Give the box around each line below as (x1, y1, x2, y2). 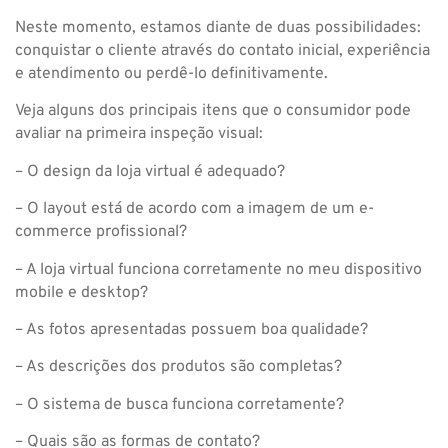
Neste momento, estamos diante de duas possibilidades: (15, 17, 421, 38)
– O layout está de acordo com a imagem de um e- (15, 199, 374, 220)
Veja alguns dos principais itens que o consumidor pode (15, 101, 411, 122)
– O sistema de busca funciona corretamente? (15, 394, 344, 415)
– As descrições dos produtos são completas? (15, 357, 342, 378)
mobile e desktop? (15, 282, 148, 303)
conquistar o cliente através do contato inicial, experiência (15, 40, 430, 61)
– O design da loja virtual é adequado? (15, 161, 285, 182)
